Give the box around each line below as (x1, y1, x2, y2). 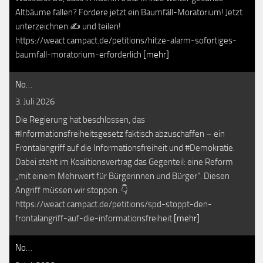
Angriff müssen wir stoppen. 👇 (15, 184, 128, 195)
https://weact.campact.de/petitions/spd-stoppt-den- (15, 198, 212, 210)
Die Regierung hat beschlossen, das (15, 114, 145, 125)
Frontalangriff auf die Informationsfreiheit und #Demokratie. (15, 142, 235, 153)
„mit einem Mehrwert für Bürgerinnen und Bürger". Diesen (15, 170, 230, 181)
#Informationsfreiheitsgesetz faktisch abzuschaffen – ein (15, 128, 225, 139)
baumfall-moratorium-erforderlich (15, 49, 143, 60)
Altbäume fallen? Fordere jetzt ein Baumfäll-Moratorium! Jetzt (15, 7, 242, 18)
